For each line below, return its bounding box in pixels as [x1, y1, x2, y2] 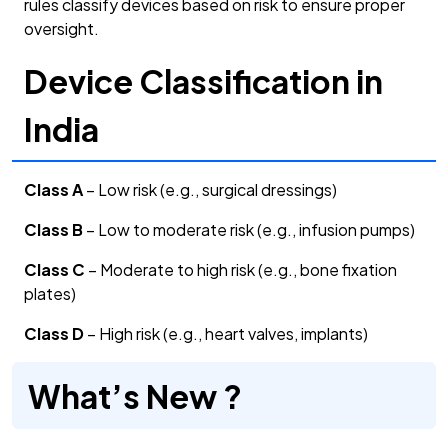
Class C [24, 259, 85, 281]
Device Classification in [24, 61, 383, 102]
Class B [24, 219, 83, 241]
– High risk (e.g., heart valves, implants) [84, 323, 368, 345]
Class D [24, 323, 84, 345]
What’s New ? [28, 375, 242, 416]
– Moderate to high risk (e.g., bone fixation [85, 259, 397, 281]
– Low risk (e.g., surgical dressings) [83, 179, 337, 201]
